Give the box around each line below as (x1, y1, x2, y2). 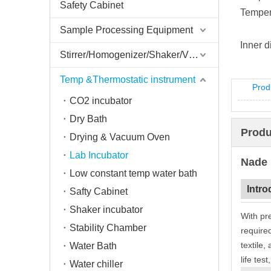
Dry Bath (70, 114, 107, 124)
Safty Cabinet (70, 186, 128, 197)
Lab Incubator (70, 150, 128, 160)
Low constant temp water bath (70, 168, 197, 178)
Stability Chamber (70, 223, 146, 233)
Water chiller (70, 259, 123, 269)
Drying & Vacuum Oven (70, 132, 170, 142)
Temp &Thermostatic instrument (60, 74, 195, 85)
